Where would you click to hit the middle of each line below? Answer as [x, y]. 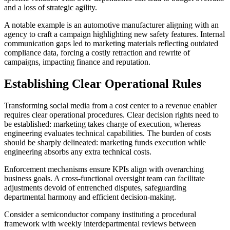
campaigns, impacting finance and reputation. [77, 62]
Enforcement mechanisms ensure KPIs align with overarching [104, 169]
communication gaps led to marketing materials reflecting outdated [111, 43]
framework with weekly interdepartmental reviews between [100, 223]
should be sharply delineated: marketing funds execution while [105, 142]
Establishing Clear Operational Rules [103, 83]
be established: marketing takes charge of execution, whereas [102, 124]
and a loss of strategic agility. [51, 7]
